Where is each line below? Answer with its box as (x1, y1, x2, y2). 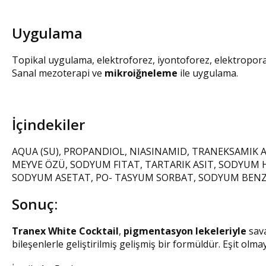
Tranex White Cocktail (12, 224, 119, 238)
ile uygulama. (178, 66, 238, 80)
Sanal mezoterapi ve (12, 66, 104, 80)
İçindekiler (12, 115, 85, 135)
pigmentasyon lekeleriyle (123, 224, 246, 238)
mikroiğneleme (104, 66, 178, 80)
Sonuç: (12, 194, 58, 214)
